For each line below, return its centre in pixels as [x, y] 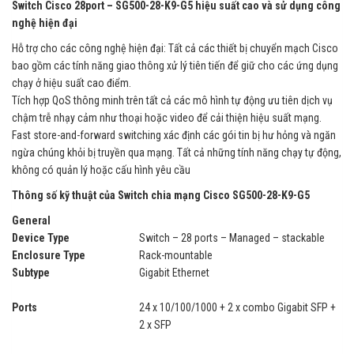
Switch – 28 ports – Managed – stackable [232, 237]
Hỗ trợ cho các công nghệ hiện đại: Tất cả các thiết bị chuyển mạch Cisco [175, 48]
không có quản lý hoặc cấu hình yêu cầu [101, 169]
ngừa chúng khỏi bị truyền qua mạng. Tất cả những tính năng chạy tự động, [177, 152]
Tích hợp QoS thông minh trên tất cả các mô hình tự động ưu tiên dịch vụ [172, 100]
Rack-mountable [176, 255]
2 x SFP [155, 324]
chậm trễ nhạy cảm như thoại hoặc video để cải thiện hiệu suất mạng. [167, 117]
